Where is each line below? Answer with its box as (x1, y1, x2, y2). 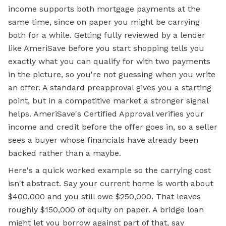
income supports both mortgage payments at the (8, 4, 200, 14)
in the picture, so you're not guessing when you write (8, 70, 215, 80)
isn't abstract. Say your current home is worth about (8, 179, 213, 189)
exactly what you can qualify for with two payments (8, 56, 210, 67)
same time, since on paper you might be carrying (8, 17, 200, 27)
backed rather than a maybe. (8, 148, 121, 158)
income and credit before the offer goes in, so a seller (8, 122, 217, 132)
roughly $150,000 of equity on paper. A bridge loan (8, 205, 204, 215)
